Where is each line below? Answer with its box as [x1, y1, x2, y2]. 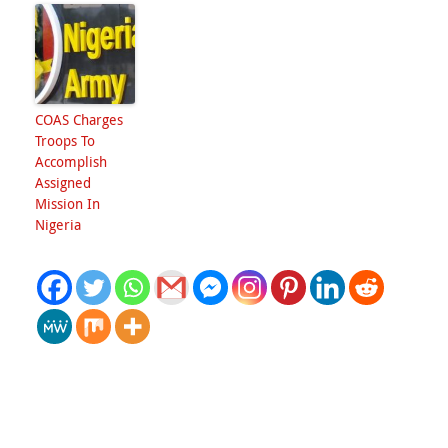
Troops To [35, 131, 95, 150]
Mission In [35, 194, 100, 213]
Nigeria [35, 215, 81, 234]
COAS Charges [35, 110, 123, 129]
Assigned [35, 173, 91, 192]
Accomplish [35, 152, 107, 171]
